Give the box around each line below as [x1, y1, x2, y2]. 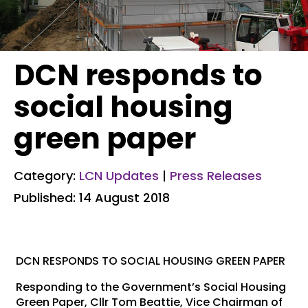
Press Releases [170, 167, 262, 185]
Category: [14, 167, 79, 185]
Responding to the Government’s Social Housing [16, 279, 287, 296]
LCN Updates [79, 167, 159, 185]
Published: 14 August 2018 [14, 189, 170, 207]
